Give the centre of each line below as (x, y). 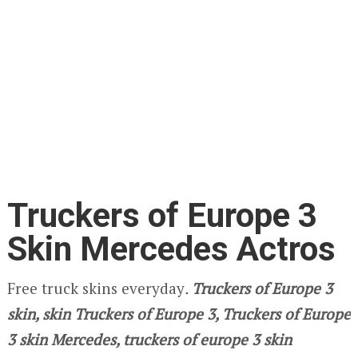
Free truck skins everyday (95, 288)
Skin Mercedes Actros (171, 249)
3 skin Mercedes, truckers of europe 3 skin (149, 339)
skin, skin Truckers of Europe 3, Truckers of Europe (179, 313)
